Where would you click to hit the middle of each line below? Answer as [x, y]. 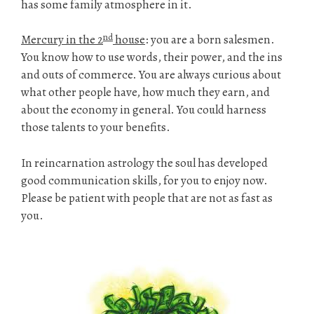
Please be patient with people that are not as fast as [147, 198]
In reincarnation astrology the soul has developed [144, 163]
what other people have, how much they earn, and [145, 93]
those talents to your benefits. [96, 128]
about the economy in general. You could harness [144, 110]
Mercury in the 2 [62, 40]
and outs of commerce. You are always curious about [151, 75]
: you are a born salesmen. [210, 40]
